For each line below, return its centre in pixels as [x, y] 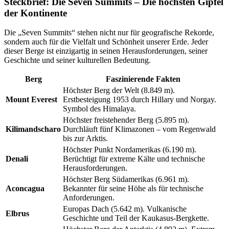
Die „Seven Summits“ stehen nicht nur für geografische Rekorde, [109, 33]
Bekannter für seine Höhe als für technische [133, 189]
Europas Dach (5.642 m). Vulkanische [125, 209]
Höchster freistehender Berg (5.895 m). [126, 120]
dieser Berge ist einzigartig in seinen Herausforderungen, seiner [106, 51]
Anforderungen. [89, 198]
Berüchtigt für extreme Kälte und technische [134, 159]
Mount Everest [31, 100]
